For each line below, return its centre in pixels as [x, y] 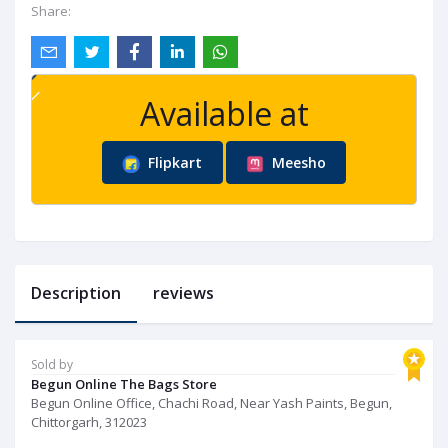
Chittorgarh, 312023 [89, 421]
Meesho [296, 162]
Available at [224, 114]
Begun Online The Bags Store [124, 383]
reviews [183, 292]
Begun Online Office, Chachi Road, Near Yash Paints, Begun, [211, 402]
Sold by [52, 364]
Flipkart [173, 162]
